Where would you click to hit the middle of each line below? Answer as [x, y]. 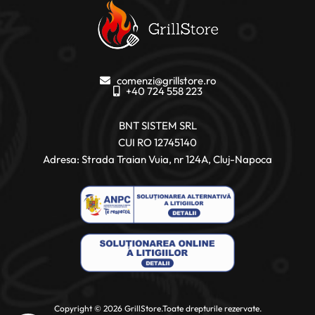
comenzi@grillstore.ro [166, 80]
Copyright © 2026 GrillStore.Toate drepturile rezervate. [157, 308]
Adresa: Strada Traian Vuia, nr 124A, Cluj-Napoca [157, 159]
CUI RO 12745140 [157, 142]
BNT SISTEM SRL [157, 125]
